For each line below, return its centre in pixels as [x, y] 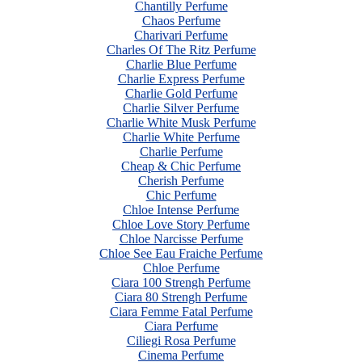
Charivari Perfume [181, 35]
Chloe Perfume [181, 268]
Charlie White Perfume [181, 137]
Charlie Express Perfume [181, 79]
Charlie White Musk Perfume [181, 122]
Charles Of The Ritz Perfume [181, 50]
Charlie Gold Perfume [181, 93]
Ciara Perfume [181, 326]
